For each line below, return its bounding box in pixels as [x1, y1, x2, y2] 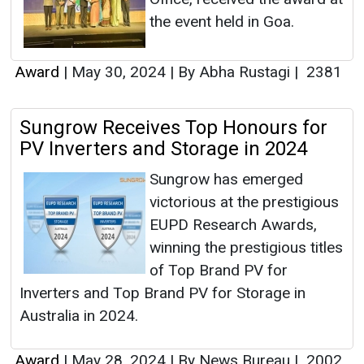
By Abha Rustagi [174, 63, 294, 82]
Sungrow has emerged [149, 170, 303, 189]
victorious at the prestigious [149, 193, 339, 212]
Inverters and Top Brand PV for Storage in [19, 284, 305, 303]
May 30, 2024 [67, 63, 170, 82]
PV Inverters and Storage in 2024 [19, 137, 307, 161]
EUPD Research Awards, [149, 215, 317, 235]
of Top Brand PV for [149, 261, 288, 280]
